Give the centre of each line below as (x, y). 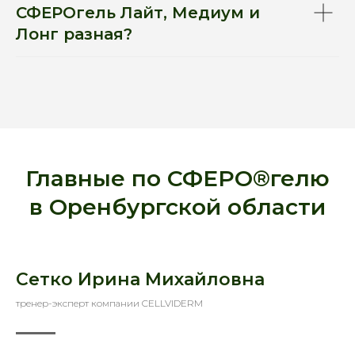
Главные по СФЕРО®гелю (177, 178)
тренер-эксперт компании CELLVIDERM (109, 303)
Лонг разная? (74, 34)
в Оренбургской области (177, 206)
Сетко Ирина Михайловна (140, 279)
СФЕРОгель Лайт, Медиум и (138, 12)
